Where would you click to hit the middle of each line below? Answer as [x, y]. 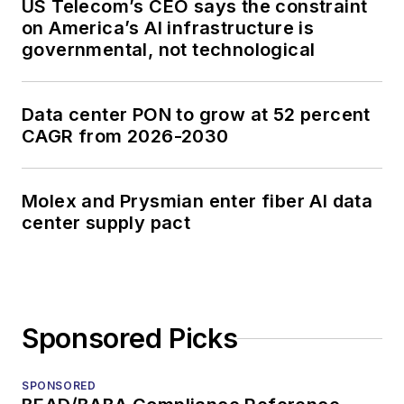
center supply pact [106, 223]
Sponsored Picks [130, 339]
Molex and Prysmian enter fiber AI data [197, 202]
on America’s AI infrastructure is [168, 28]
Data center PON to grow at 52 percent [196, 115]
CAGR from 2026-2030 [126, 137]
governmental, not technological [169, 50]
